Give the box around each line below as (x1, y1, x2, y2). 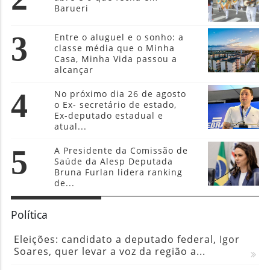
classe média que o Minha (54, 42, 175, 54)
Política (10, 207, 48, 222)
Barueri (54, 2, 89, 14)
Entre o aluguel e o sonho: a (54, 31, 184, 43)
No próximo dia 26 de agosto (54, 87, 187, 99)
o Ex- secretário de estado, (54, 98, 177, 110)
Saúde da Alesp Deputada (54, 155, 174, 167)
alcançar (54, 63, 94, 75)
